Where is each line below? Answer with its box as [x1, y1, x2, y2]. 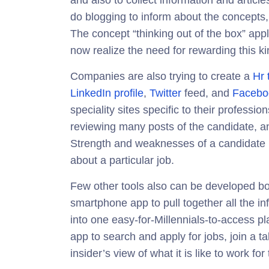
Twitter [150, 87, 181, 100]
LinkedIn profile [70, 87, 144, 100]
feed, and [181, 87, 232, 100]
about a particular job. [70, 154, 174, 167]
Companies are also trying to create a [70, 70, 253, 83]
